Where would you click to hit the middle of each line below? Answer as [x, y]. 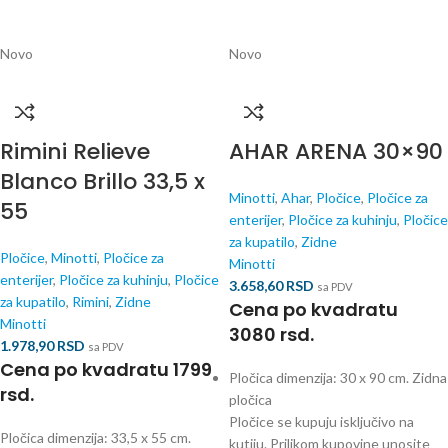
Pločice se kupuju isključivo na [321, 421]
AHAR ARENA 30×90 [336, 151]
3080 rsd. [271, 334]
